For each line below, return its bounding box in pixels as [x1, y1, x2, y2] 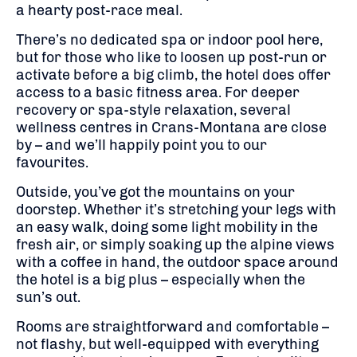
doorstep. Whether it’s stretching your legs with [16, 200, 336, 218]
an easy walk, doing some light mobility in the [16, 218, 318, 236]
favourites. [16, 153, 88, 171]
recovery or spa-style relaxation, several [16, 100, 291, 119]
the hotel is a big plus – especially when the [16, 270, 305, 288]
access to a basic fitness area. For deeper [16, 83, 300, 101]
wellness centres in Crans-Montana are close [16, 118, 327, 136]
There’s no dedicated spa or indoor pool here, [16, 30, 323, 49]
